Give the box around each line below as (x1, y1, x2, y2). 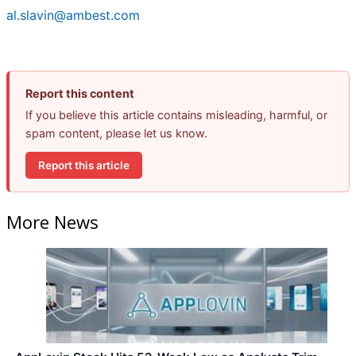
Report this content (25, 87, 134, 101)
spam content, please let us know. (25, 126, 207, 141)
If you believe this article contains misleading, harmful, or (25, 108, 327, 122)
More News (6, 209, 99, 234)
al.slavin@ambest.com (6, 7, 140, 24)
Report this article (38, 158, 130, 172)
